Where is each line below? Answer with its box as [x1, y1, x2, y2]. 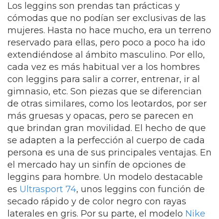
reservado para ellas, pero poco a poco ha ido [7, 37, 205, 48]
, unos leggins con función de [76, 184, 205, 195]
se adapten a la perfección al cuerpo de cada [7, 135, 205, 146]
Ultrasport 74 [20, 184, 76, 195]
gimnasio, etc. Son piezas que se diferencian [7, 86, 202, 97]
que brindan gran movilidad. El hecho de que [7, 123, 206, 133]
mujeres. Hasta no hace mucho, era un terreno [7, 25, 211, 36]
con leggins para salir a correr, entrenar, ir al [7, 74, 200, 85]
